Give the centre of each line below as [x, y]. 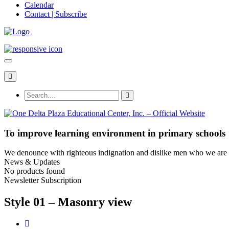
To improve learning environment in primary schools [115, 133]
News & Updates [32, 162]
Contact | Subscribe [56, 14]
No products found [35, 171]
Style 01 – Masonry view [68, 202]
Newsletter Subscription [43, 180]
